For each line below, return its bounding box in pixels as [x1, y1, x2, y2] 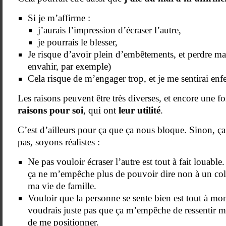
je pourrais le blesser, [38, 37, 118, 47]
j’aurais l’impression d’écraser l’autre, [38, 25, 181, 35]
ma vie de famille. [28, 181, 96, 191]
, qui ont [83, 105, 119, 116]
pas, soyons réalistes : [18, 137, 100, 147]
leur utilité [119, 105, 160, 116]
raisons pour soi [18, 105, 83, 116]
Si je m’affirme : [28, 13, 90, 23]
